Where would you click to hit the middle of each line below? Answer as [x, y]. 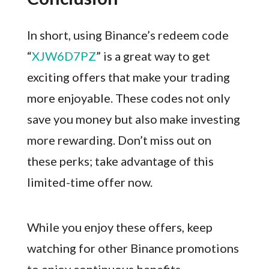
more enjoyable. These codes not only [128, 98]
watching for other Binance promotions [133, 248]
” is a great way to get [153, 56]
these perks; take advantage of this [120, 161]
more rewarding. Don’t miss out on [119, 140]
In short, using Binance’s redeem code [128, 35]
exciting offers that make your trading [128, 77]
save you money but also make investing [133, 119]
